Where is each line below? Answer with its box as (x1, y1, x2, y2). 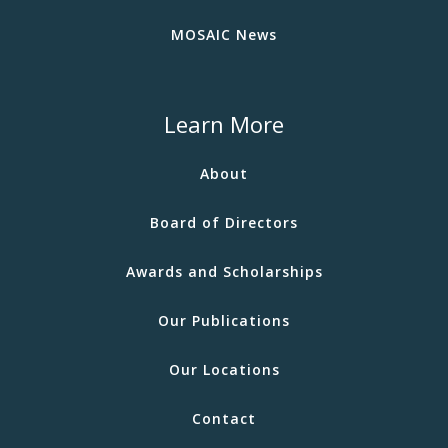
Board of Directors (150, 212, 298, 232)
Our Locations (168, 359, 280, 379)
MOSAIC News (171, 24, 277, 44)
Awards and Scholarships (125, 261, 323, 281)
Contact (192, 408, 256, 428)
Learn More (164, 108, 284, 139)
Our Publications (158, 310, 290, 330)
